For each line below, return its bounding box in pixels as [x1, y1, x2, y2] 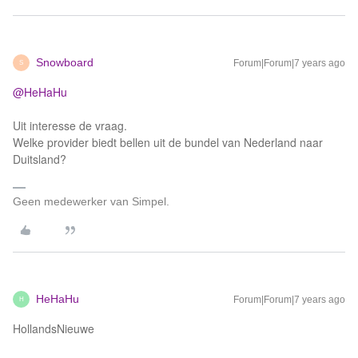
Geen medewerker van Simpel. [13, 195, 169, 208]
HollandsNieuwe [13, 320, 94, 336]
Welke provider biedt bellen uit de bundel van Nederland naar [13, 134, 323, 150]
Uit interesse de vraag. [13, 117, 127, 133]
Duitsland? [13, 151, 66, 167]
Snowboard [36, 56, 93, 69]
